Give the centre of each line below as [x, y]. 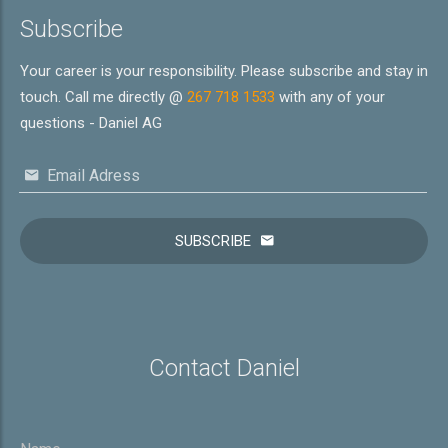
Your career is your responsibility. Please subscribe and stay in [224, 71]
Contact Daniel [224, 368]
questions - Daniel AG [91, 123]
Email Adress [91, 175]
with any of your [330, 97]
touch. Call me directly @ [103, 97]
